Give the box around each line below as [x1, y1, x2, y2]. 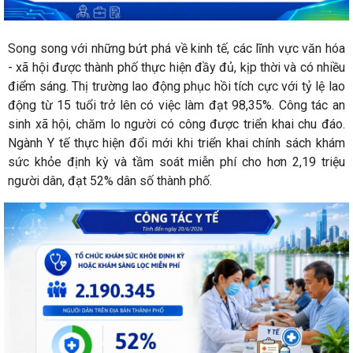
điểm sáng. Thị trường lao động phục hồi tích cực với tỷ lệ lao [8, 78, 345, 94]
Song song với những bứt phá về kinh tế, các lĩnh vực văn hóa [8, 40, 345, 56]
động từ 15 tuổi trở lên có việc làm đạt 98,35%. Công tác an [8, 97, 345, 113]
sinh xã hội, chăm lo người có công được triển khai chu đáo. [8, 116, 345, 132]
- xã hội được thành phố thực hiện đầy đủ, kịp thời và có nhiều [8, 59, 345, 75]
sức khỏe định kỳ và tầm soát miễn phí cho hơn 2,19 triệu [8, 154, 345, 169]
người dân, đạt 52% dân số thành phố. [8, 173, 215, 188]
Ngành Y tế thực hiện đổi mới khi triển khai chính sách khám [8, 135, 345, 150]
